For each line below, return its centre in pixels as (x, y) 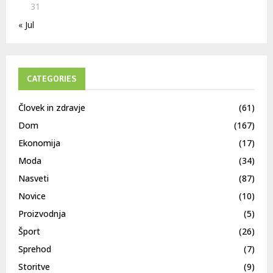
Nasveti (34, 179)
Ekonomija (39, 143)
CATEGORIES (52, 79)
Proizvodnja (42, 214)
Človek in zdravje (52, 108)
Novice (32, 196)
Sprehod (35, 249)
